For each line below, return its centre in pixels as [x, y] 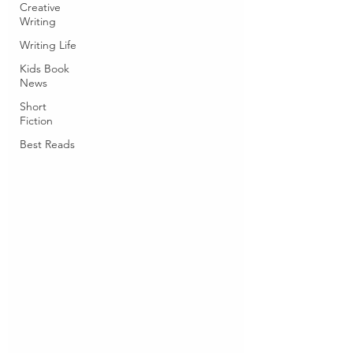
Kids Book [45, 69]
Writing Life [48, 45]
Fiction [36, 121]
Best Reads [47, 144]
